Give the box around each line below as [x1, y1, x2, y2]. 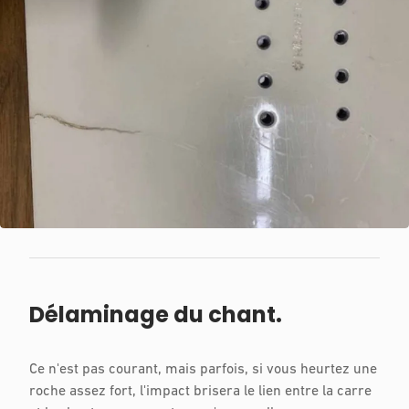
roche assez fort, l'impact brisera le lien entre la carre [29, 383, 372, 399]
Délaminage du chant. [29, 299, 282, 330]
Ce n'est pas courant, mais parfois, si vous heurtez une [29, 362, 377, 377]
